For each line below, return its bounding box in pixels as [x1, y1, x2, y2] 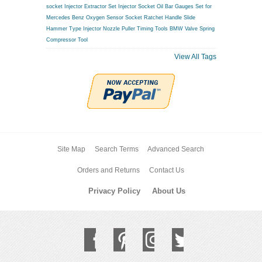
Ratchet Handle [143, 14, 182, 20]
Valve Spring [184, 25, 215, 32]
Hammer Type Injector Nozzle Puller [46, 25, 135, 32]
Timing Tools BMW [136, 25, 183, 32]
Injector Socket [118, 3, 155, 9]
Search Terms [94, 144, 139, 153]
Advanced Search [147, 144, 205, 153]
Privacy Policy [88, 186, 140, 195]
